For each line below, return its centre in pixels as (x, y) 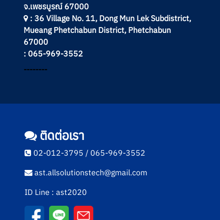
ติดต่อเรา (61, 135)
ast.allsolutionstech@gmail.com (90, 172)
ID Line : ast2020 (56, 192)
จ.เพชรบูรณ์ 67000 (56, 6)
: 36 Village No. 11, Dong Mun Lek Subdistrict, (110, 18)
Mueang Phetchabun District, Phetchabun (97, 30)
